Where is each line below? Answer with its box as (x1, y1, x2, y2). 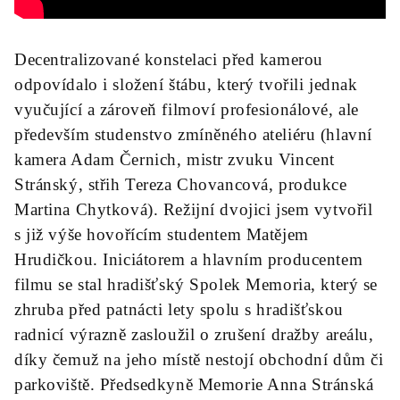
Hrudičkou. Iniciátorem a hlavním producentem (14, 250, 363, 269)
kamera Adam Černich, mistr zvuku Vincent (14, 150, 335, 169)
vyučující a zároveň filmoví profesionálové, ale (14, 100, 359, 119)
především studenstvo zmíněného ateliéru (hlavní (14, 125, 372, 144)
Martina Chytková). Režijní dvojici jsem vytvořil (14, 200, 373, 219)
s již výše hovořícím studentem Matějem (14, 225, 309, 244)
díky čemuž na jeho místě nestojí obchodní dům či (14, 350, 384, 369)
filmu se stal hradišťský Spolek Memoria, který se (14, 275, 378, 294)
